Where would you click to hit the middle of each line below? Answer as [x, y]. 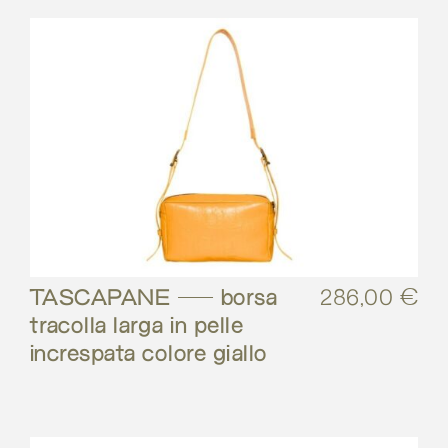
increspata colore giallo [149, 355]
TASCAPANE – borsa [154, 299]
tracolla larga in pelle [137, 327]
